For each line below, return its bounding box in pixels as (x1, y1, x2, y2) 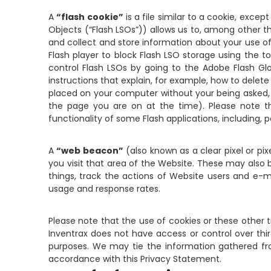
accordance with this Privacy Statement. (48, 253, 221, 265)
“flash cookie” (56, 11, 123, 23)
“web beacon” (56, 145, 123, 157)
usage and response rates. (48, 183, 160, 195)
